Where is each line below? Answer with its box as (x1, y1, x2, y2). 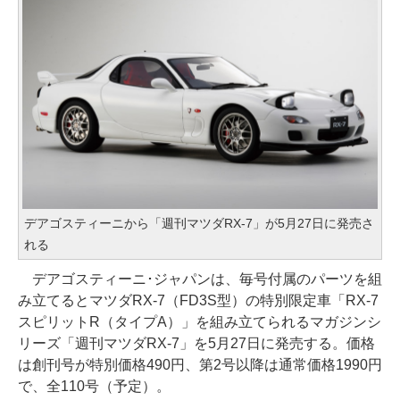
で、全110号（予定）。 (18, 378, 171, 394)
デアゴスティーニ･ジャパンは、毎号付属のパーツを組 (18, 271, 382, 287)
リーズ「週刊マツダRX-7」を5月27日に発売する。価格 (18, 335, 375, 351)
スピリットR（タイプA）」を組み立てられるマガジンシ (18, 313, 381, 329)
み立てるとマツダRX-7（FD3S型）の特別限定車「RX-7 (18, 292, 379, 308)
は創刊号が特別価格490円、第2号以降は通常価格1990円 (18, 356, 382, 372)
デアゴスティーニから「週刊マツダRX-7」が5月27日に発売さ (24, 215, 374, 230)
